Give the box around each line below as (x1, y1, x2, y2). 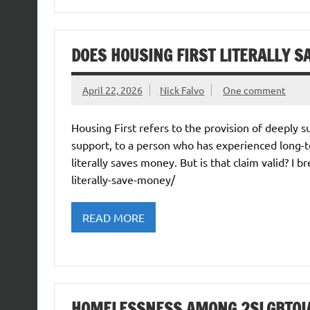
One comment (222, 84, 286, 97)
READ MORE (82, 210, 145, 224)
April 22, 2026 (82, 84, 143, 97)
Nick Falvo (160, 84, 205, 97)
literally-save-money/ (71, 172, 175, 187)
